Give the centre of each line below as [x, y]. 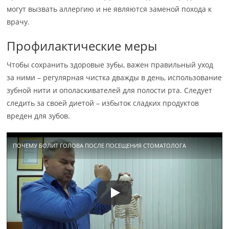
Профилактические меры [82, 45]
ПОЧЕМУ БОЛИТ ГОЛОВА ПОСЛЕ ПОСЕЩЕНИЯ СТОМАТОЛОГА [100, 145]
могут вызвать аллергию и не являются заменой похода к [109, 9]
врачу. [18, 21]
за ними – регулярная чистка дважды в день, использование [114, 77]
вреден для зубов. [39, 116]
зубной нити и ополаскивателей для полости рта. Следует [110, 90]
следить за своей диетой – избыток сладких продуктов [103, 103]
